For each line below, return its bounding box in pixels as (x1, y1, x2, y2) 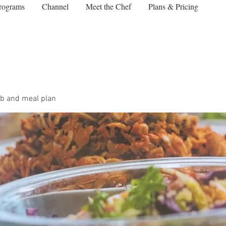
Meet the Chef (86, 1, 131, 12)
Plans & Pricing (148, 1, 198, 12)
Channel (42, 1, 69, 12)
